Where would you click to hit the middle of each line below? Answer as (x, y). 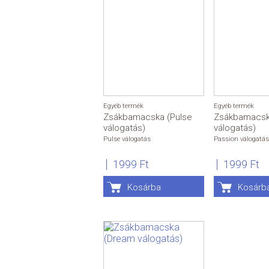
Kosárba (144, 188)
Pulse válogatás (127, 139)
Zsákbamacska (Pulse (148, 117)
